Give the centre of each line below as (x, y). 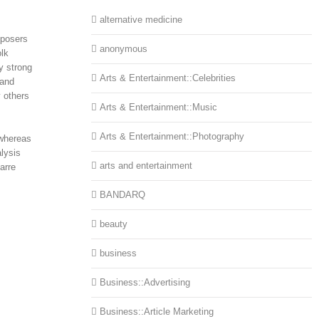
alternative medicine (141, 20)
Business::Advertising (145, 283)
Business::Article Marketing (157, 312)
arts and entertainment (146, 166)
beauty (114, 224)
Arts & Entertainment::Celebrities (168, 78)
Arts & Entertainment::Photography (172, 137)
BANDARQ (123, 195)
